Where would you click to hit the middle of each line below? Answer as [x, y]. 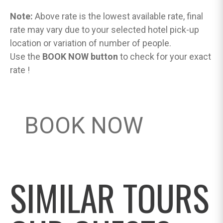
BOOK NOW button [80, 56]
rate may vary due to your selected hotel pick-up [105, 30]
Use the [26, 56]
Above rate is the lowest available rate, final [118, 16]
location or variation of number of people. [91, 43]
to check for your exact [165, 56]
